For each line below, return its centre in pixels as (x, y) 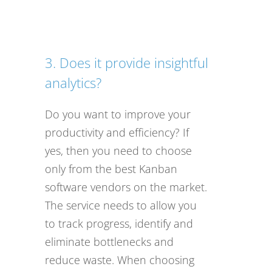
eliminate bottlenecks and (109, 242)
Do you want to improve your (118, 114)
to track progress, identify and (119, 224)
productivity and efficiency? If (117, 133)
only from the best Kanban (111, 169)
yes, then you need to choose (118, 151)
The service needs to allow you (121, 206)
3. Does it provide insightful (127, 63)
